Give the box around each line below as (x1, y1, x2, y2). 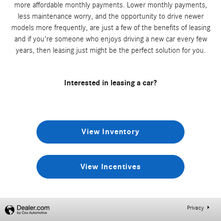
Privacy (187, 204, 204, 211)
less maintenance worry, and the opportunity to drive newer (17, 12, 204, 21)
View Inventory (81, 127, 140, 137)
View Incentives (80, 162, 141, 171)
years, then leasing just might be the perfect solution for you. (15, 46, 206, 55)
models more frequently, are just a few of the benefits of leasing (11, 23, 210, 32)
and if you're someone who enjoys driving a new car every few (14, 35, 207, 43)
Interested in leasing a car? (64, 78, 157, 87)
